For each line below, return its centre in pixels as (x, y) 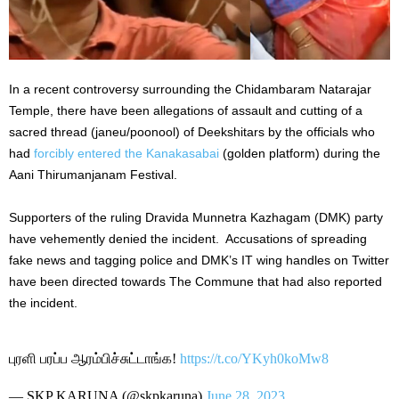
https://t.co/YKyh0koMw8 (254, 358)
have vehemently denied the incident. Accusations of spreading (188, 238)
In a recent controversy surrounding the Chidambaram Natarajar (190, 89)
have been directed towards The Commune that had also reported (195, 281)
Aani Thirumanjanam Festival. (93, 174)
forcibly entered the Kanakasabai (126, 153)
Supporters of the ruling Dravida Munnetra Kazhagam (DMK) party (196, 217)
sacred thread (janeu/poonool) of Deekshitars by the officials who (192, 131)
